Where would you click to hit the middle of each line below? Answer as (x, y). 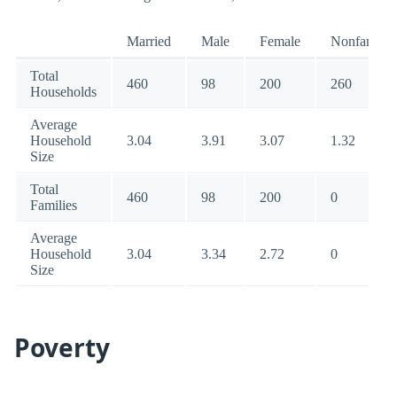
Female (280, 41)
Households (63, 92)
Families (54, 205)
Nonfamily (361, 41)
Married (149, 41)
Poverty (62, 347)
